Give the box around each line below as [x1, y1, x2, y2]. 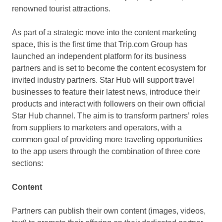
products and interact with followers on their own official [12, 99, 205, 108]
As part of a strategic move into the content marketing [12, 28, 197, 37]
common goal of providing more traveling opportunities [12, 135, 202, 144]
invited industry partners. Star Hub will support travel [12, 75, 194, 84]
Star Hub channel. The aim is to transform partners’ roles [12, 111, 209, 120]
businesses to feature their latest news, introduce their [12, 87, 200, 96]
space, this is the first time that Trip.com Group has [12, 40, 187, 49]
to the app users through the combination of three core [12, 147, 200, 156]
